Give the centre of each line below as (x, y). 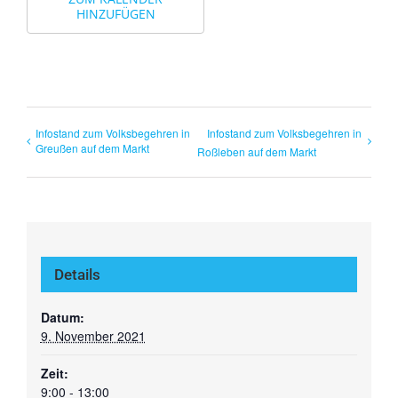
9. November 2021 (93, 336)
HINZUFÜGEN (115, 13)
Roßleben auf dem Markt (257, 151)
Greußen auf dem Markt (92, 147)
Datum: (62, 318)
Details (77, 275)
